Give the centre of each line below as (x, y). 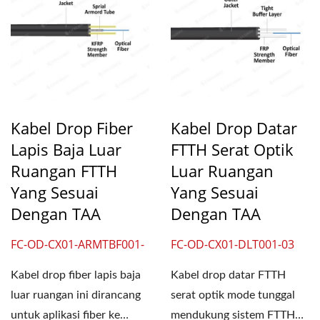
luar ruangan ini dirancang (76, 295)
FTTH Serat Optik (232, 149)
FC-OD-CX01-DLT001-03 (232, 244)
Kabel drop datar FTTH (228, 275)
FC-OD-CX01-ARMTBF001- (77, 244)
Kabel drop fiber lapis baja (76, 275)
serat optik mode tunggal (233, 295)
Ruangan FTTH (64, 171)
